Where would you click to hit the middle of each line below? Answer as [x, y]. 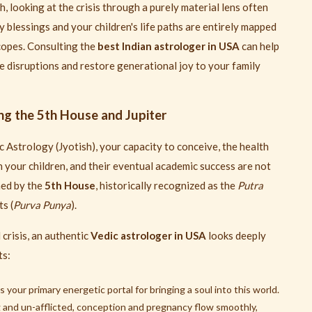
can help [259, 46]
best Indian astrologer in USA [169, 46]
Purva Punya [42, 205]
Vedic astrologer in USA [148, 236]
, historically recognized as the [166, 186]
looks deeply [236, 236]
